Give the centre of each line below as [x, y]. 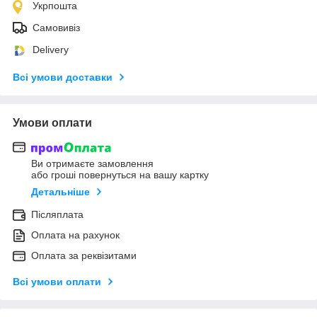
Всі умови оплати [57, 282]
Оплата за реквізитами [84, 256]
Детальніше [60, 192]
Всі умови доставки [63, 77]
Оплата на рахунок [75, 235]
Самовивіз [56, 27]
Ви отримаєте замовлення [92, 164]
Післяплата [57, 215]
